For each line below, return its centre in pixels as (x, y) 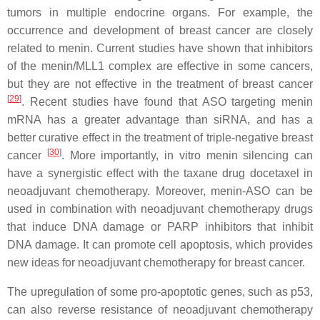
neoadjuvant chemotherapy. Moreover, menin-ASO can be (160, 191)
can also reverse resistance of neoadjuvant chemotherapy (160, 309)
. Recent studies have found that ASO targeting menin (167, 101)
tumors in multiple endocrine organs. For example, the (160, 12)
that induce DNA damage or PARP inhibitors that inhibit (160, 226)
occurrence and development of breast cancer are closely (160, 30)
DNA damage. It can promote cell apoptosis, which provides (160, 244)
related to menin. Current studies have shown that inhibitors (160, 48)
